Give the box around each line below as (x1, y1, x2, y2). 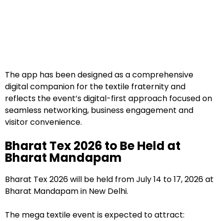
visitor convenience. (5, 116, 82, 128)
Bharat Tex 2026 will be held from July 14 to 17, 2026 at (5, 173, 214, 185)
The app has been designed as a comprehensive (5, 69, 193, 81)
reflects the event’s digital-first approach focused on (5, 93, 212, 105)
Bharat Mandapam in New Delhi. (5, 185, 128, 197)
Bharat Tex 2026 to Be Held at (5, 138, 181, 154)
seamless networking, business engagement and (5, 105, 193, 116)
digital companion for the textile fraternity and (5, 81, 185, 93)
